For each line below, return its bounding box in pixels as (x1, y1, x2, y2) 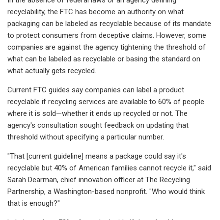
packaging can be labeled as (7, 19, 98, 28)
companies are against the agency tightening (7, 42, 152, 52)
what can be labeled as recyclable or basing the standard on (7, 54, 200, 63)
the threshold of (154, 42, 206, 52)
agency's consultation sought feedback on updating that (7, 120, 189, 130)
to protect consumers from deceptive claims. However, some (7, 30, 206, 40)
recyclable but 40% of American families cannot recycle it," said (7, 163, 211, 172)
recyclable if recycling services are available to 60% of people (7, 97, 204, 106)
